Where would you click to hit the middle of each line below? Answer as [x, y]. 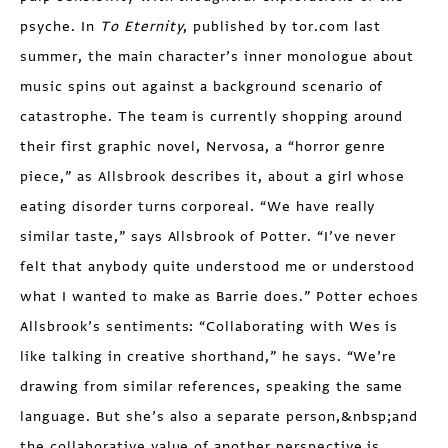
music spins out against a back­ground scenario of [202, 87]
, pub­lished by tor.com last [282, 27]
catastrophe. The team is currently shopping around [212, 117]
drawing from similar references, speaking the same [212, 387]
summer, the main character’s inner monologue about [217, 57]
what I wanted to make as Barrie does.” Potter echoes [220, 297]
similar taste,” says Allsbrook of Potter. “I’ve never [208, 237]
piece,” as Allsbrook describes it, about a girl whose [213, 177]
